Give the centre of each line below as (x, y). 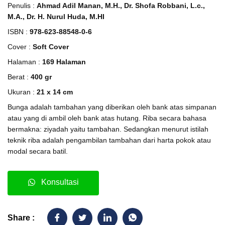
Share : (21, 218)
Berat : (19, 77)
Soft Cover (51, 47)
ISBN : (19, 32)
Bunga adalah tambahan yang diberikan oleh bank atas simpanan (112, 107)
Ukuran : (22, 92)
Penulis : (22, 6)
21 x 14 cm (55, 92)
